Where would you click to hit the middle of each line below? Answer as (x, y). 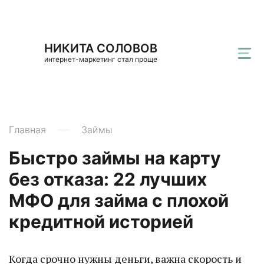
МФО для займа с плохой (119, 200)
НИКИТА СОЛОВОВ (101, 48)
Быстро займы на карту (115, 158)
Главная (27, 130)
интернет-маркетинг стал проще (101, 59)
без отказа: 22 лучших (108, 179)
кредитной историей (101, 222)
